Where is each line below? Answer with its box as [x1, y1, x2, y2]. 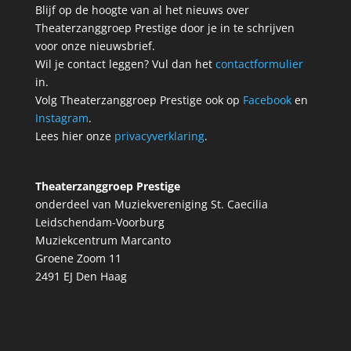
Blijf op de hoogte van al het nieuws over [34, 2, 249, 17]
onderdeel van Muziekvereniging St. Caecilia [34, 197, 268, 212]
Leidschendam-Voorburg [34, 215, 165, 230]
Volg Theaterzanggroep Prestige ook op [34, 92, 243, 107]
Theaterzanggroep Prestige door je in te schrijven [34, 20, 295, 35]
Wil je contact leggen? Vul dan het [34, 56, 215, 71]
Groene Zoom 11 [34, 251, 121, 266]
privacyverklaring [114, 128, 204, 143]
